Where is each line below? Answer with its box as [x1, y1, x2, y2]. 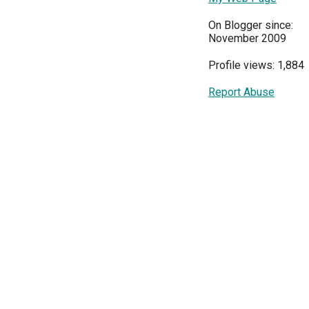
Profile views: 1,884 [208, 59, 304, 72]
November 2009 [208, 32, 286, 46]
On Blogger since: [208, 19, 293, 32]
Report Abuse [208, 86, 275, 99]
